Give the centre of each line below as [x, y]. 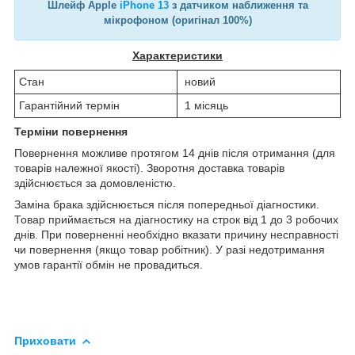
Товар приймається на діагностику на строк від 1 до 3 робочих [176, 219]
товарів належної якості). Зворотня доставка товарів [149, 168]
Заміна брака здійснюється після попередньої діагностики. [167, 204]
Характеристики [177, 55]
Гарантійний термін [69, 105]
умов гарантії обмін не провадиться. [109, 264]
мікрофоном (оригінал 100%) [177, 20]
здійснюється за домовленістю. [95, 183]
